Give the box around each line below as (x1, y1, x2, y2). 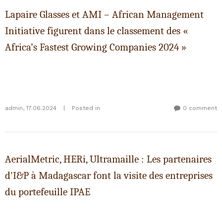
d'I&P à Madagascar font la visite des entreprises (5, 169, 213, 181)
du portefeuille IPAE (5, 186, 90, 198)
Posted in (72, 105, 100, 111)
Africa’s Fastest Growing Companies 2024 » (5, 41, 186, 53)
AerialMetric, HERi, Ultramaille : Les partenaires (5, 153, 212, 165)
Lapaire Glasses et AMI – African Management (5, 8, 204, 20)
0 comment (183, 105, 217, 111)
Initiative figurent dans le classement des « (5, 25, 188, 37)
